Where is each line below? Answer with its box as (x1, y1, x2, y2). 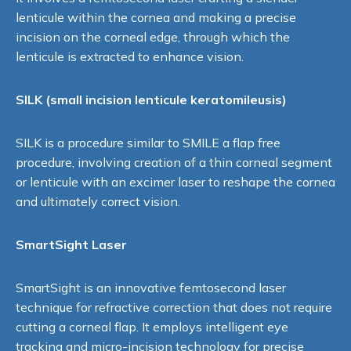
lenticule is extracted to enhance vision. (16, 48, 244, 64)
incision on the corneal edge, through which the (16, 28, 290, 45)
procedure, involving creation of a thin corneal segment (16, 154, 332, 170)
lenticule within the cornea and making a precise (16, 9, 296, 25)
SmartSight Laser (16, 236, 127, 252)
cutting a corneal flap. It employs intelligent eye (16, 318, 288, 335)
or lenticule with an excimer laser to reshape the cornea (16, 173, 335, 190)
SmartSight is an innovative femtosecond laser (16, 279, 286, 295)
